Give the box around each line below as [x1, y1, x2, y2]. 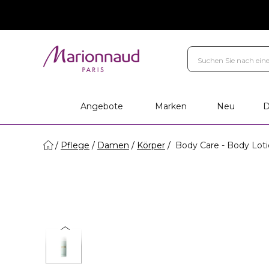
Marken [155, 101, 187, 112]
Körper [137, 140, 165, 151]
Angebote [80, 101, 124, 112]
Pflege [61, 140, 89, 151]
